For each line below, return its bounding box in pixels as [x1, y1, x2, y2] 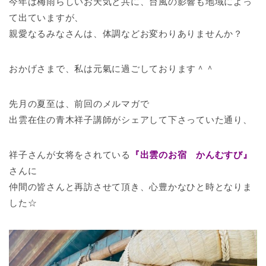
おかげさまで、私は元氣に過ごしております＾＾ [9, 63, 215, 74]
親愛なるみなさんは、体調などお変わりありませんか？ [9, 28, 243, 39]
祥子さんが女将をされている [9, 149, 131, 160]
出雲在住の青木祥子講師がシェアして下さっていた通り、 [9, 114, 252, 125]
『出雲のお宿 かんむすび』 [130, 149, 252, 160]
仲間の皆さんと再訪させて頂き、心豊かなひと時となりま [9, 181, 252, 192]
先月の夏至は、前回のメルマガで [9, 98, 150, 109]
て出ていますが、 [9, 12, 84, 23]
